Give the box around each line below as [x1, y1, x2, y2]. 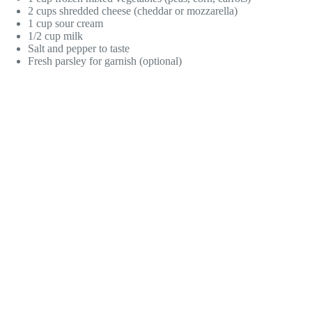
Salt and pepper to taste [28, 42, 130, 54]
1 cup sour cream [28, 17, 103, 29]
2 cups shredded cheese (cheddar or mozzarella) [28, 4, 237, 17]
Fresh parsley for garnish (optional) [28, 54, 182, 67]
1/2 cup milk [28, 29, 83, 42]
